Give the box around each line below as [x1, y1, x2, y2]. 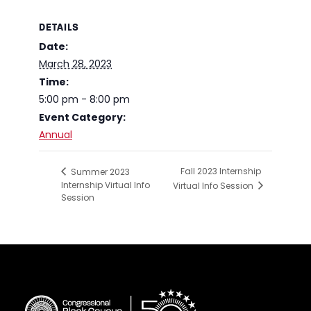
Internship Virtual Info [61, 179, 150, 191]
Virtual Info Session [172, 179, 255, 192]
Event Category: [39, 110, 126, 125]
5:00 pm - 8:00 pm [39, 92, 130, 107]
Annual [39, 128, 72, 142]
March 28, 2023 [39, 57, 112, 72]
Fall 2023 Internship [180, 165, 261, 178]
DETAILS [39, 22, 79, 34]
